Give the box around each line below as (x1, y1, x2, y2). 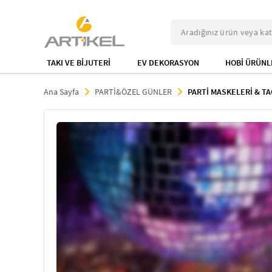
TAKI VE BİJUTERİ (47, 57, 110, 68)
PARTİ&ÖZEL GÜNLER (95, 86, 172, 97)
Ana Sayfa (44, 86, 79, 97)
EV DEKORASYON (137, 57, 199, 68)
